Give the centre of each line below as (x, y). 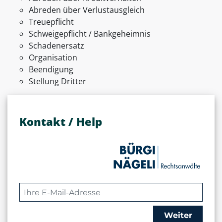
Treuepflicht (51, 22)
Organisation (53, 58)
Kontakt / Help (61, 122)
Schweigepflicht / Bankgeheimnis (90, 34)
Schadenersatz (56, 46)
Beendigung (51, 70)
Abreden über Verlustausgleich (87, 10)
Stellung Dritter (57, 82)
